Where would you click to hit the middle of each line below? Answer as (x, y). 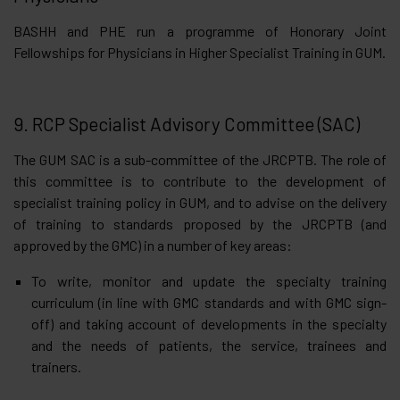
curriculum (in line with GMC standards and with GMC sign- (209, 302)
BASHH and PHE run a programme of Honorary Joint (200, 30)
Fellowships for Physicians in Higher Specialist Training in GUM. (200, 52)
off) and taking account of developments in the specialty (209, 323)
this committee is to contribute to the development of (200, 180)
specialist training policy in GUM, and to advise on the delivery (200, 202)
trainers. (56, 366)
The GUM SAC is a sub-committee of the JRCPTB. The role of (200, 159)
